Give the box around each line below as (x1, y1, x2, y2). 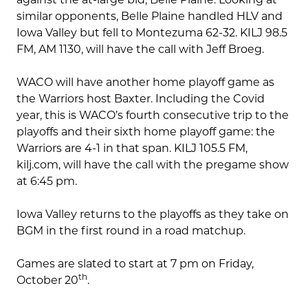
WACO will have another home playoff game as (16, 76, 274, 89)
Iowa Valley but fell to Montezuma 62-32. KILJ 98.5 (16, 26, 287, 40)
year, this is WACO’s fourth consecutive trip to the (16, 109, 289, 122)
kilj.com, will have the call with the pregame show (16, 158, 289, 172)
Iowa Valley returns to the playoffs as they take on (16, 208, 289, 221)
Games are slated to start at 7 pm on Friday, (16, 257, 254, 271)
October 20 (16, 274, 78, 287)
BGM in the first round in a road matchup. (16, 224, 245, 238)
